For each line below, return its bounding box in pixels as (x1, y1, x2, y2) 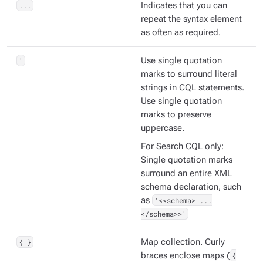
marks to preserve (141, 110, 211, 120)
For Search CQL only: (141, 141, 224, 151)
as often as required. (141, 28, 221, 38)
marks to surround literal (141, 69, 237, 79)
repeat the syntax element (141, 14, 242, 24)
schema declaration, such (141, 182, 241, 192)
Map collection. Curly (141, 237, 225, 247)
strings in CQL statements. (141, 83, 244, 93)
